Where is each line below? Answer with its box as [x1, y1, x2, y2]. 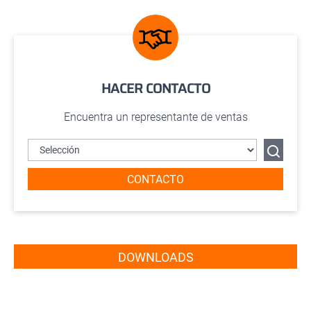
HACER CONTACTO [101, 77, 210, 100]
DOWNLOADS [117, 250, 194, 265]
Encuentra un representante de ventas [63, 110, 248, 124]
